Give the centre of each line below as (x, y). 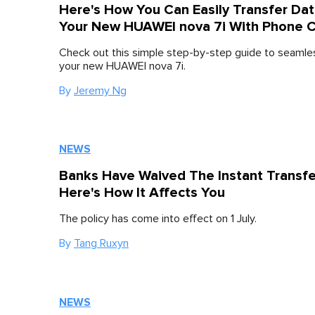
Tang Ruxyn (101, 244)
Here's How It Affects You (142, 193)
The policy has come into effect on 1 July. (158, 219)
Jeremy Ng (100, 91)
